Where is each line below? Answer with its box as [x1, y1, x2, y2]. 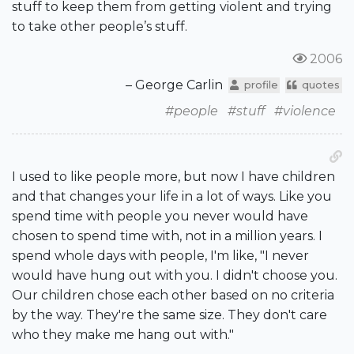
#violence [274, 104, 336, 119]
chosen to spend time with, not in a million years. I [12, 228, 322, 244]
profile [243, 78, 278, 91]
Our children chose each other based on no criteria [12, 288, 334, 303]
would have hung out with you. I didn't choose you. [12, 268, 337, 284]
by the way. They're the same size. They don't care [12, 307, 327, 323]
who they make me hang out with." [12, 327, 234, 343]
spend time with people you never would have [12, 209, 308, 224]
